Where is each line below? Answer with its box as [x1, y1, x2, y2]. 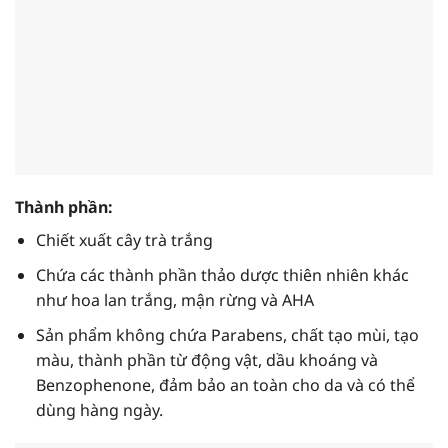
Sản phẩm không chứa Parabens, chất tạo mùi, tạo [35, 323, 419, 346]
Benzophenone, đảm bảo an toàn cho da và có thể [35, 373, 415, 396]
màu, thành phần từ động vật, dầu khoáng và [35, 348, 378, 371]
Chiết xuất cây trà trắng [35, 229, 213, 252]
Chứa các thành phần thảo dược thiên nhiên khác [35, 263, 409, 286]
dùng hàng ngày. [35, 398, 163, 421]
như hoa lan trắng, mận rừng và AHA [35, 288, 314, 311]
